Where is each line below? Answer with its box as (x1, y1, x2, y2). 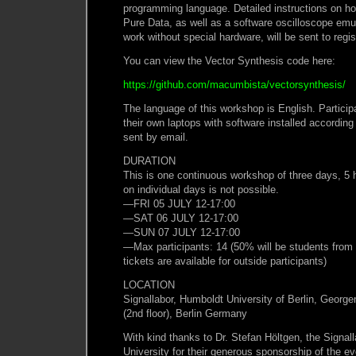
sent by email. (123, 130, 188, 143)
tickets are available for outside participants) (123, 254, 327, 267)
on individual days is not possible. (123, 183, 279, 195)
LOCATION (123, 278, 175, 291)
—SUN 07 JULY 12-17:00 (123, 226, 240, 238)
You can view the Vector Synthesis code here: (123, 54, 335, 67)
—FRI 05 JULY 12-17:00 (123, 197, 235, 210)
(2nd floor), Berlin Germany (123, 307, 247, 319)
